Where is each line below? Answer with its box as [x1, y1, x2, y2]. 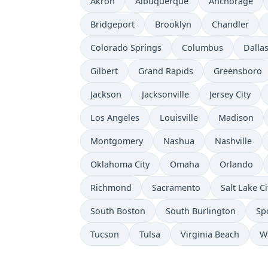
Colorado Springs [90, 42, 162, 54]
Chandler [212, 19, 249, 31]
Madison [218, 112, 254, 124]
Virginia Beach [181, 229, 239, 240]
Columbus [182, 42, 223, 54]
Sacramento [152, 182, 200, 194]
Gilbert [90, 65, 118, 77]
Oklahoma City [90, 159, 150, 170]
